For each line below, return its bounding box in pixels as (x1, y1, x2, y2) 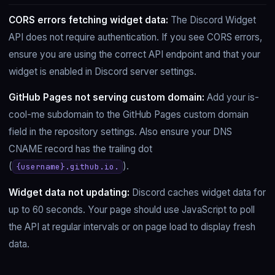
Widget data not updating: (9, 186, 130, 198)
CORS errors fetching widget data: (9, 14, 168, 26)
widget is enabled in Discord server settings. (9, 65, 196, 77)
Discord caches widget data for (130, 186, 266, 198)
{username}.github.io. (16, 161, 120, 172)
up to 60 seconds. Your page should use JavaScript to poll (9, 203, 255, 215)
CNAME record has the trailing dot (9, 143, 152, 155)
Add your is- (204, 91, 259, 104)
